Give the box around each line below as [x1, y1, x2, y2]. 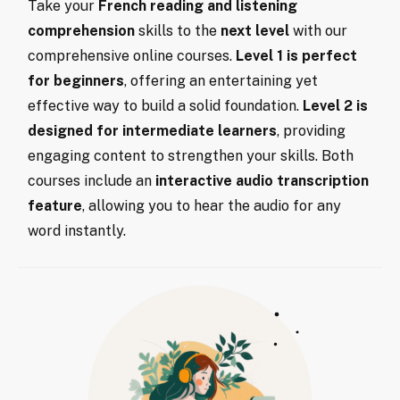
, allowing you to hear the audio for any [82, 196, 341, 214]
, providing [277, 121, 346, 139]
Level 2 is [303, 96, 368, 114]
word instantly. [28, 221, 126, 239]
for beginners [28, 71, 124, 89]
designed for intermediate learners [28, 121, 277, 139]
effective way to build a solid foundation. [28, 96, 303, 114]
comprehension [28, 21, 135, 39]
